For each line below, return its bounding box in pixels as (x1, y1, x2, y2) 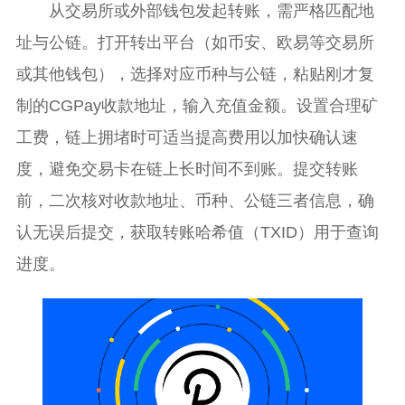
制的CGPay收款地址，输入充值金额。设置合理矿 (15, 96, 378, 115)
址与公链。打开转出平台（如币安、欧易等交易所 (15, 33, 374, 52)
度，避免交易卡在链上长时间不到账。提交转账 (15, 159, 358, 178)
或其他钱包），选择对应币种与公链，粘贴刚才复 (15, 64, 374, 83)
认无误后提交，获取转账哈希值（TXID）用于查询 (15, 222, 379, 241)
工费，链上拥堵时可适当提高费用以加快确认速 (15, 127, 358, 146)
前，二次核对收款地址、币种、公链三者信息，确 (15, 191, 374, 210)
